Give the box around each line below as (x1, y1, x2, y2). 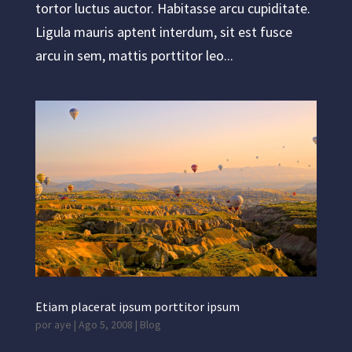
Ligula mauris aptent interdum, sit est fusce (35, 23, 292, 41)
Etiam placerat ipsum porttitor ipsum (35, 299, 240, 314)
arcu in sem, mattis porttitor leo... (35, 46, 233, 64)
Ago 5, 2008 (78, 317, 133, 332)
